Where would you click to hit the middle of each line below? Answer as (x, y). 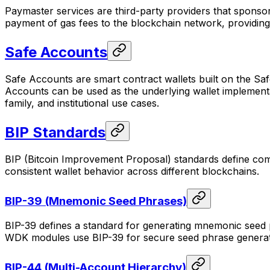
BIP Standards (55, 133)
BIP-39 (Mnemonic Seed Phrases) (96, 201)
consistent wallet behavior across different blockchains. (132, 171)
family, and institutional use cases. (82, 103)
